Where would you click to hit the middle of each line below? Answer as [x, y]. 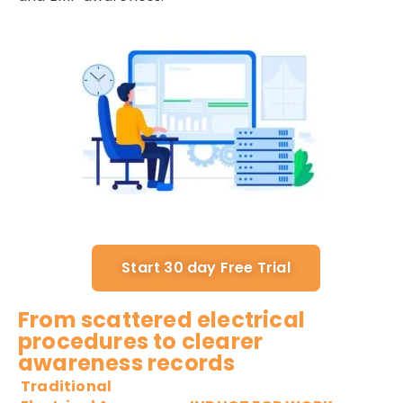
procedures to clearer [141, 342]
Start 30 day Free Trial [206, 268]
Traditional [67, 387]
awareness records [127, 363]
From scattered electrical [162, 320]
